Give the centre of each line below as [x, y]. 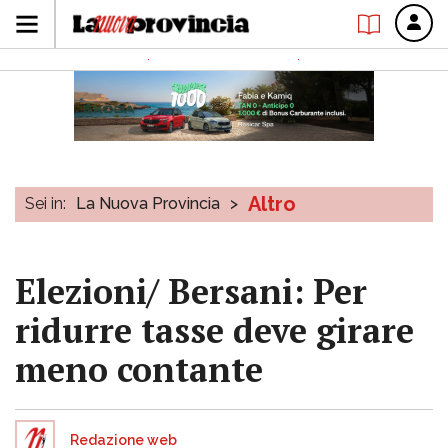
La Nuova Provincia [148, 203]
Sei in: [45, 203]
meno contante [139, 369]
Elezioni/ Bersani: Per [191, 291]
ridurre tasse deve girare [214, 330]
